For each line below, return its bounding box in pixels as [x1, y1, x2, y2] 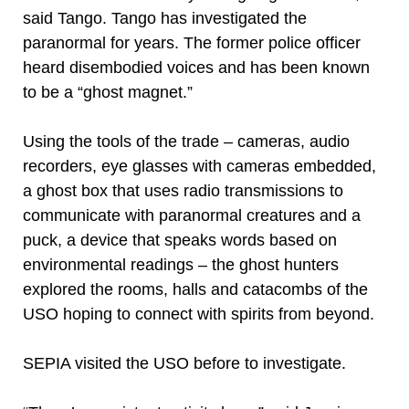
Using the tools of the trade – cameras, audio [23, 132, 350, 151]
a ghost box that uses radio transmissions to [23, 182, 343, 200]
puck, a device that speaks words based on [23, 231, 337, 249]
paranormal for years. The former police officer [23, 34, 361, 52]
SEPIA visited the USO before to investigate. [23, 354, 346, 372]
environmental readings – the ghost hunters [23, 256, 339, 274]
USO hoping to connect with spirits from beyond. [23, 305, 374, 323]
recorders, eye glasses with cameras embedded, [23, 157, 376, 175]
